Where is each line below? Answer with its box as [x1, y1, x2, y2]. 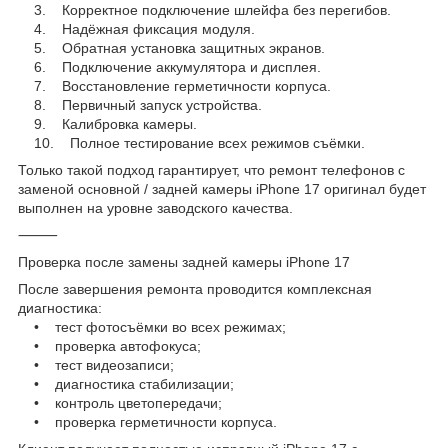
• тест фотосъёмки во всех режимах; [18, 318, 286, 335]
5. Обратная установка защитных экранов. [18, 39, 325, 56]
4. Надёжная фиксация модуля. [18, 20, 255, 37]
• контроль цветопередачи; [18, 394, 222, 411]
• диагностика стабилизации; [18, 375, 234, 392]
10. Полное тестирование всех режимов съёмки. [18, 134, 365, 151]
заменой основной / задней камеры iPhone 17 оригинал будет [18, 180, 426, 197]
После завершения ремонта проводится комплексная [18, 280, 372, 297]
